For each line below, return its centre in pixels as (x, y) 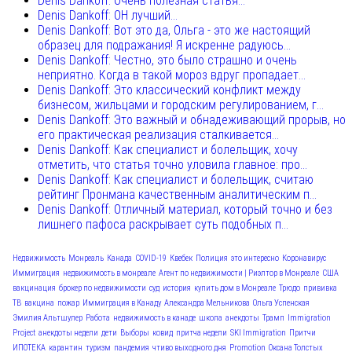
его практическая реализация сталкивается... (158, 135)
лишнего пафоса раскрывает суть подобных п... (163, 225)
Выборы (135, 333)
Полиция (212, 258)
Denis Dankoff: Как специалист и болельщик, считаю (176, 180)
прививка (320, 288)
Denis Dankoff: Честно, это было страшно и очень (167, 60)
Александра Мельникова (207, 303)
